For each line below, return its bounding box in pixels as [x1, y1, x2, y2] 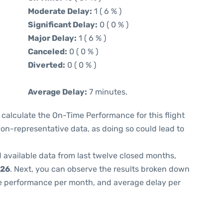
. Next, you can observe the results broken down [10, 164, 190, 174]
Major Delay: [28, 33, 77, 43]
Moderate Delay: [28, 6, 92, 16]
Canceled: [28, 47, 67, 56]
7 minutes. [87, 87, 127, 97]
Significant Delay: [28, 20, 98, 29]
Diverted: [28, 60, 65, 70]
